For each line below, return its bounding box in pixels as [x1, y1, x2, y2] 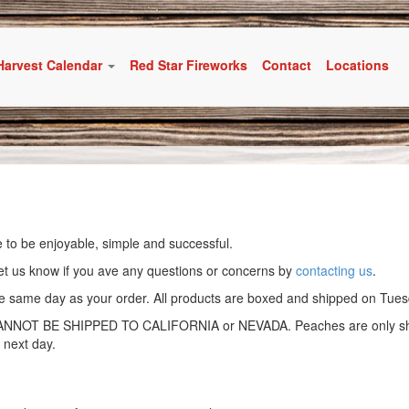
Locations [325, 56, 389, 74]
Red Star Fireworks [129, 56, 247, 74]
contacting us [296, 261, 372, 279]
